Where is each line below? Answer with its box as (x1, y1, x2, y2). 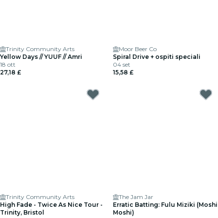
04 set (113, 61, 130, 68)
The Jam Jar (119, 193, 153, 200)
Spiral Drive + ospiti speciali (113, 53, 200, 60)
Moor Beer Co (119, 45, 157, 53)
